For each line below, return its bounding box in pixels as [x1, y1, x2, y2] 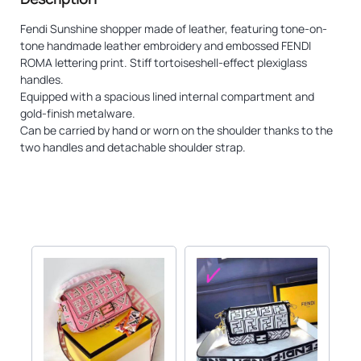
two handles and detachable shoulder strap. [20, 139, 246, 155]
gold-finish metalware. [20, 105, 135, 121]
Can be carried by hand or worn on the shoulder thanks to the [20, 122, 333, 138]
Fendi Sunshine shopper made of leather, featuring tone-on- [20, 20, 327, 36]
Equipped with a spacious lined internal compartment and [20, 88, 314, 104]
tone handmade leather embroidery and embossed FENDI [20, 37, 311, 53]
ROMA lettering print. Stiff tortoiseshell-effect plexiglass [20, 54, 307, 70]
